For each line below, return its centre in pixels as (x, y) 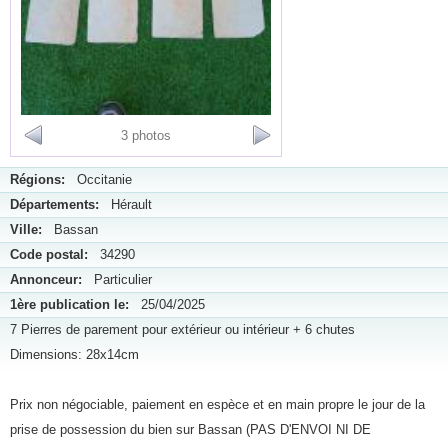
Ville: (26, 229)
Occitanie (98, 179)
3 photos (146, 135)
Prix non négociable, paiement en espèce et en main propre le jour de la (217, 404)
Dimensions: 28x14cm (74, 354)
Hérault (125, 204)
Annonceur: (46, 279)
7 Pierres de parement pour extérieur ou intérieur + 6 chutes (182, 329)
